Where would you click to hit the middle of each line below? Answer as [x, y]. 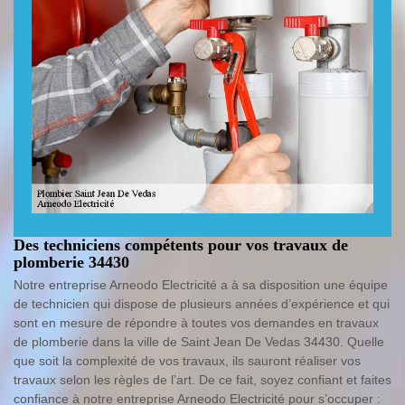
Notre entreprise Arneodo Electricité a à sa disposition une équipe [201, 284]
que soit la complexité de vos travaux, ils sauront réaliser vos [187, 360]
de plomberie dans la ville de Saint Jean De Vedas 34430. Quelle [199, 341]
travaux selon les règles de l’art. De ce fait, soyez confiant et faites [202, 379]
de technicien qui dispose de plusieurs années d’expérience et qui [202, 303]
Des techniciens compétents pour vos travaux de [181, 245]
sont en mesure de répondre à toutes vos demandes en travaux [196, 322]
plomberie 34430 [71, 262]
